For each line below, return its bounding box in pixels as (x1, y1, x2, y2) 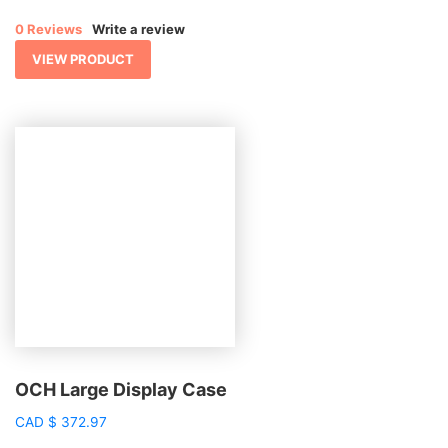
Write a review (92, 21, 185, 38)
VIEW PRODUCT (32, 51, 134, 68)
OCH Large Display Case (15, 378, 227, 400)
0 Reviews (15, 21, 82, 38)
